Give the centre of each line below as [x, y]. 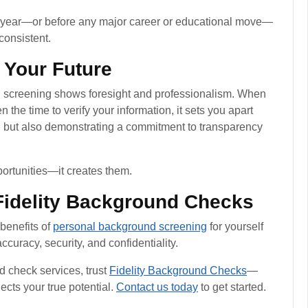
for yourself [235, 226]
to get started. [232, 287]
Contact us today [157, 287]
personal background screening [130, 226]
